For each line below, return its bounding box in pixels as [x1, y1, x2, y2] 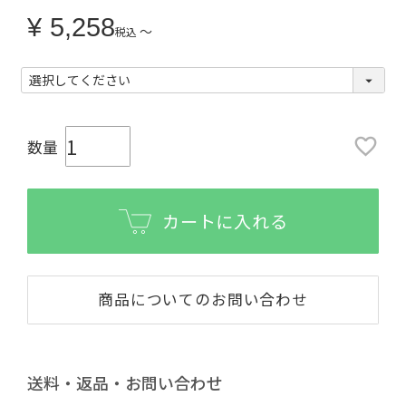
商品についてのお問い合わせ [98, 288, 308, 311]
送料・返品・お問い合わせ [26, 371, 223, 395]
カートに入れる [162, 208, 288, 234]
